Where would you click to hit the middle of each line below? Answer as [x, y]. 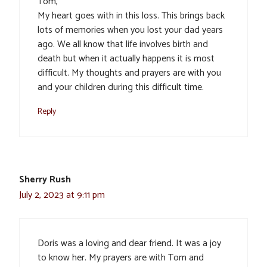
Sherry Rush [45, 180]
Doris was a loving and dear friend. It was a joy [129, 244]
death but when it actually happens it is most [126, 59]
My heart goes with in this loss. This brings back [131, 16]
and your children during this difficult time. [121, 88]
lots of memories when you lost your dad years [130, 30]
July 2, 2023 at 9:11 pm [62, 195]
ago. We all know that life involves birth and [123, 45]
